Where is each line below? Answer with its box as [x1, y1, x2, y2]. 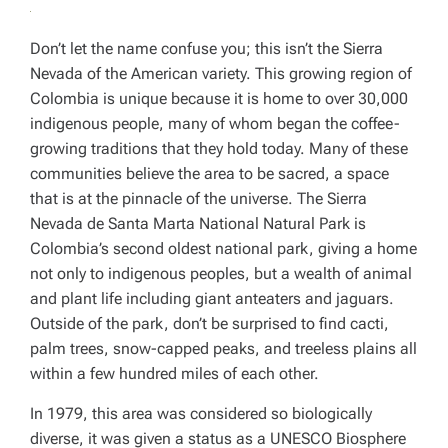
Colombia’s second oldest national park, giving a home [30, 239, 417, 258]
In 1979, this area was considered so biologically [30, 404, 372, 423]
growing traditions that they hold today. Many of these [30, 139, 408, 158]
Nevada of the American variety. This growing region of [30, 64, 412, 83]
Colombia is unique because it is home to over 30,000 [30, 89, 408, 108]
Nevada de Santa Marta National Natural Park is [30, 214, 366, 233]
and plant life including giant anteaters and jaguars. [30, 289, 394, 308]
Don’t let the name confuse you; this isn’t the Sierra [30, 39, 383, 58]
